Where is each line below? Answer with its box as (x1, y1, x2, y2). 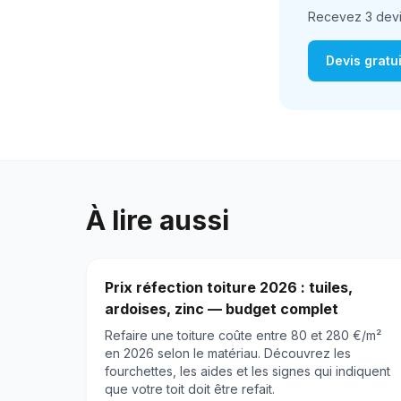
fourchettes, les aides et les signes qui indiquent (105, 363, 390, 380)
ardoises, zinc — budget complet (105, 300, 338, 319)
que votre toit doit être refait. (105, 381, 275, 397)
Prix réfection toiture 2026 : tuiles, (105, 278, 353, 297)
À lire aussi (86, 204, 229, 237)
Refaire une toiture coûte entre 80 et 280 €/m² (105, 328, 381, 344)
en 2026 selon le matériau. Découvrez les (105, 346, 351, 362)
